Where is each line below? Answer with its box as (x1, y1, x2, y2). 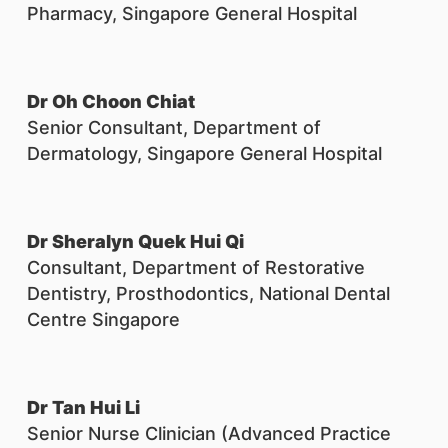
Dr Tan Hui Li (27, 397, 144, 418)
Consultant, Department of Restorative (27, 257, 365, 278)
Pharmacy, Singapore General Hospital (27, 3, 357, 24)
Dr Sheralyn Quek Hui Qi (27, 231, 244, 252)
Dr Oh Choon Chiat (27, 91, 195, 112)
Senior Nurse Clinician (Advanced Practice (27, 423, 391, 444)
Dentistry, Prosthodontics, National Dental (27, 283, 390, 304)
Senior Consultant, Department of (27, 117, 321, 138)
